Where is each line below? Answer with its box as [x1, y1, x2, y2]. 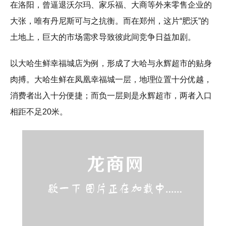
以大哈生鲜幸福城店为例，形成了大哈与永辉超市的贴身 [10, 59, 212, 68]
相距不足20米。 [10, 107, 68, 117]
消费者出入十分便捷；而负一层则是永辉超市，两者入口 [10, 91, 212, 100]
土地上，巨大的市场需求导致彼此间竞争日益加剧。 [10, 33, 196, 42]
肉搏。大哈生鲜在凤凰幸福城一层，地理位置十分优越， [10, 75, 212, 84]
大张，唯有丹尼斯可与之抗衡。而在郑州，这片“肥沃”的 [10, 17, 209, 26]
